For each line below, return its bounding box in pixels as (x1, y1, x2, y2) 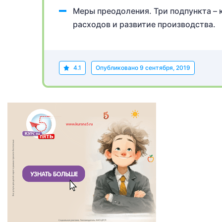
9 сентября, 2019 (140, 64, 190, 71)
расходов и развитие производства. (73, 19, 216, 29)
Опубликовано (96, 64, 140, 71)
